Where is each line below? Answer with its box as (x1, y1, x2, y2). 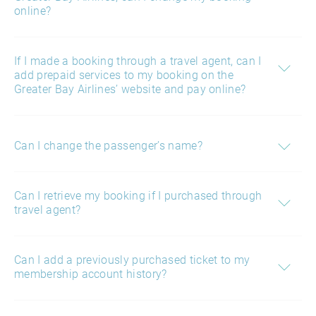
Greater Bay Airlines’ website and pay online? (14, 83, 246, 96)
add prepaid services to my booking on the (14, 68, 234, 82)
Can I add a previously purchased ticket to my (14, 253, 250, 267)
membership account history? (14, 267, 167, 281)
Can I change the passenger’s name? (14, 139, 202, 152)
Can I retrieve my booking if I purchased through (14, 189, 262, 202)
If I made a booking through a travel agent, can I (14, 54, 262, 68)
